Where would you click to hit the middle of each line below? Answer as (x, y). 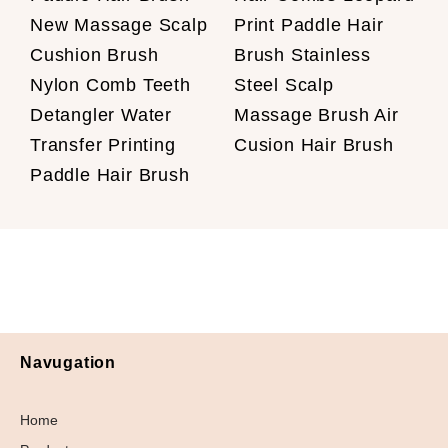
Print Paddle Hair (309, 25)
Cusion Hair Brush (314, 145)
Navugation (68, 363)
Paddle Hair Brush (110, 175)
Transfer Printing (103, 145)
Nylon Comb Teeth (110, 85)
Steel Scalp (284, 85)
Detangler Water (101, 115)
